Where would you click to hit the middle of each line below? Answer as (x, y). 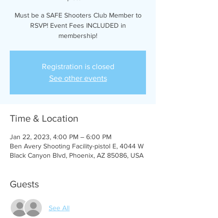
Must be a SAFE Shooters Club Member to (78, 15)
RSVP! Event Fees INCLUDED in (78, 26)
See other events (78, 78)
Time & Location (44, 118)
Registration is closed (78, 67)
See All (59, 208)
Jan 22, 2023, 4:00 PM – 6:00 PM (61, 137)
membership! (78, 36)
